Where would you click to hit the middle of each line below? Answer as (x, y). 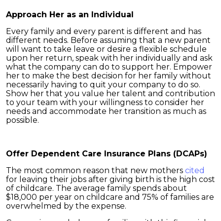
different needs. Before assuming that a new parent (108, 40)
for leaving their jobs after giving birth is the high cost (110, 179)
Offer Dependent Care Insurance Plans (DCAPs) (107, 153)
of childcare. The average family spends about (96, 188)
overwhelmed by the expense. (66, 206)
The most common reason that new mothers (95, 170)
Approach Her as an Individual (70, 14)
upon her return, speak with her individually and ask (109, 58)
